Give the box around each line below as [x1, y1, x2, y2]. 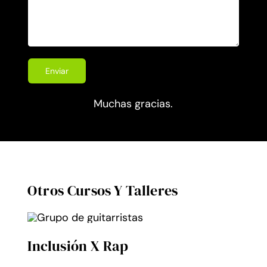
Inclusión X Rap [27, 235, 128, 256]
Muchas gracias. [94, 96, 173, 111]
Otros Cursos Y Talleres [27, 180, 178, 200]
